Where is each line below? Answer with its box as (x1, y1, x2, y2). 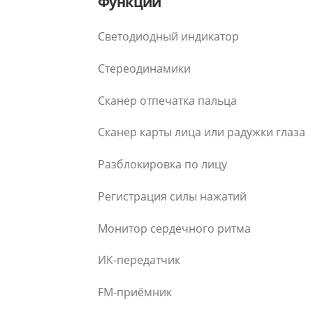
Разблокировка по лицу (98, 156, 227, 173)
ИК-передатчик (98, 252, 180, 268)
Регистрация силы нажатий (98, 188, 247, 204)
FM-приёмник (98, 284, 172, 300)
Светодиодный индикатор (98, 29, 239, 45)
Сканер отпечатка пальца (98, 92, 237, 108)
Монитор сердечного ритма (98, 220, 251, 236)
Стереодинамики (98, 61, 191, 77)
